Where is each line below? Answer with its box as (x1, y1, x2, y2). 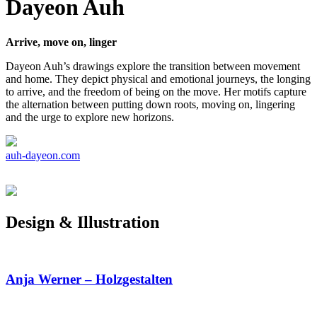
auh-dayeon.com (6, 149, 80, 161)
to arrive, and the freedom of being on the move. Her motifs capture (6, 85, 306, 98)
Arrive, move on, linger (6, 35, 117, 48)
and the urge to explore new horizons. (6, 110, 174, 123)
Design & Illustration (6, 212, 159, 231)
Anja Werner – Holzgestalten (6, 272, 173, 287)
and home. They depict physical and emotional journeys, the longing (6, 72, 311, 85)
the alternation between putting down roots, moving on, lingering (6, 98, 295, 110)
